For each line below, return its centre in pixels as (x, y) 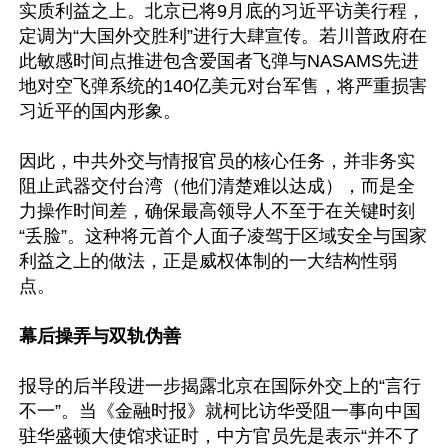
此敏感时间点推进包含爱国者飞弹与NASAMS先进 (219, 61)
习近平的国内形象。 (100, 111)
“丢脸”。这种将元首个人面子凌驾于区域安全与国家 (223, 236)
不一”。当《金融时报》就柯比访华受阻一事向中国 (220, 411)
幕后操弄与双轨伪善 (102, 336)
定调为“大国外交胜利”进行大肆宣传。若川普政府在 (223, 36)
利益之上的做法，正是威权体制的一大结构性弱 (208, 261)
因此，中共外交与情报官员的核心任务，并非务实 (217, 161)
